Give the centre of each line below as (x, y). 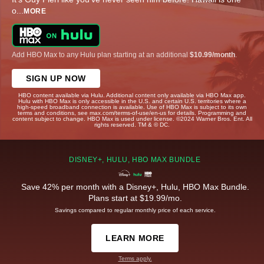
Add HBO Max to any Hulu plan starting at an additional (101, 55)
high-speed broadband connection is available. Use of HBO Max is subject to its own (132, 107)
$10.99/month (212, 55)
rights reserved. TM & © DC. (132, 124)
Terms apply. (135, 258)
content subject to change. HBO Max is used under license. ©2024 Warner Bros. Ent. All (132, 118)
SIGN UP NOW (56, 78)
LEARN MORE (135, 238)
